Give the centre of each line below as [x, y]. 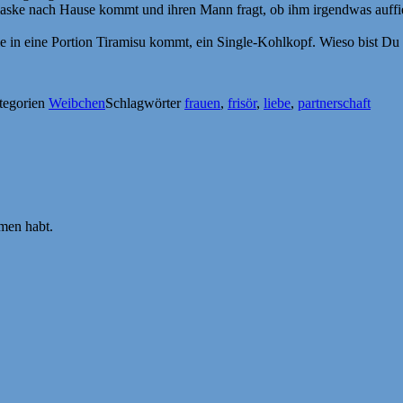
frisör [242, 103]
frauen [202, 103]
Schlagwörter [145, 103]
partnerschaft [334, 103]
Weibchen [77, 103]
